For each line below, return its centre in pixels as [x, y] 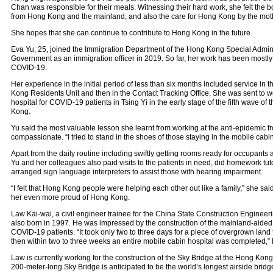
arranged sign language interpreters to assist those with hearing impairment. [136, 172]
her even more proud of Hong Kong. [70, 197]
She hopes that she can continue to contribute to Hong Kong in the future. [131, 33]
